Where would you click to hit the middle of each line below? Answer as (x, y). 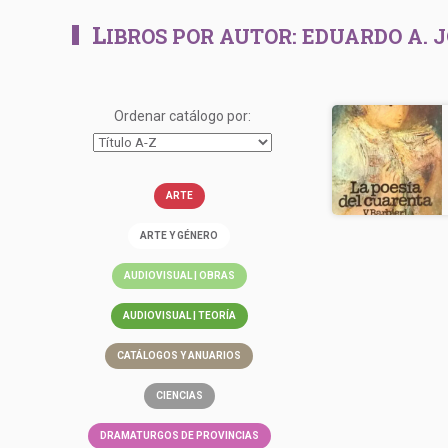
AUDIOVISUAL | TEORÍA (179, 315)
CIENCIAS (179, 395)
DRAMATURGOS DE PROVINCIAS (179, 435)
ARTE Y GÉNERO (179, 235)
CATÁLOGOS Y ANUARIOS (179, 355)
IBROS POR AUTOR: (204, 36)
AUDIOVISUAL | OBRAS (179, 275)
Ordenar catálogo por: (182, 116)
